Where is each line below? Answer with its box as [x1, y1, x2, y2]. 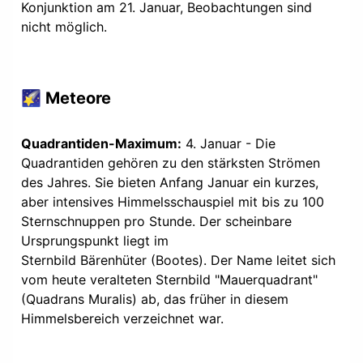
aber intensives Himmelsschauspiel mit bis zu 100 [21, 193, 324, 210]
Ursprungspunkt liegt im [21, 232, 169, 249]
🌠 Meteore [21, 88, 111, 108]
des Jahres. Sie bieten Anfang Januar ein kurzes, [21, 173, 318, 190]
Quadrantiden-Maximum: [21, 135, 181, 152]
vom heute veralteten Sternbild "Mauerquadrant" [21, 271, 318, 288]
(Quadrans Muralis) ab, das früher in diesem [21, 290, 288, 307]
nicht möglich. [21, 18, 107, 35]
